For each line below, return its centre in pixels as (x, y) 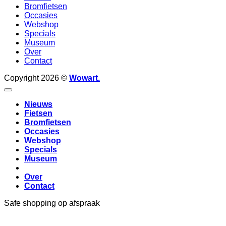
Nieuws (38, 104)
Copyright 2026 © (37, 78)
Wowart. (84, 78)
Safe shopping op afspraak (52, 203)
